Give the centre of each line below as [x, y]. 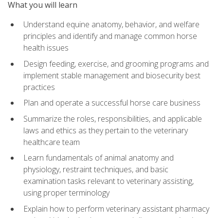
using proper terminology [66, 193]
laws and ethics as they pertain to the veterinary [106, 130]
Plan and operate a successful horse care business [112, 103]
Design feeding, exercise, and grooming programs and [116, 64]
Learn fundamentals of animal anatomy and [99, 158]
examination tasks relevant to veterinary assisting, [109, 181]
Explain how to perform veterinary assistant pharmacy [116, 209]
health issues [46, 47]
